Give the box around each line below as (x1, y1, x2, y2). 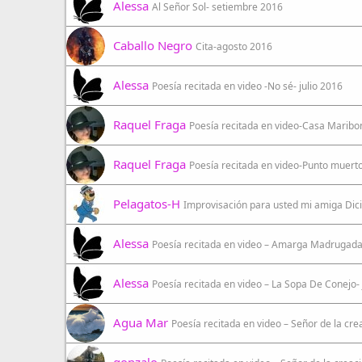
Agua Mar (113, 314, 168, 330)
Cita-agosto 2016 (196, 40, 272, 53)
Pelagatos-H (113, 196, 180, 212)
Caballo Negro (113, 37, 192, 53)
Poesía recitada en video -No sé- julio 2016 (152, 79, 343, 93)
